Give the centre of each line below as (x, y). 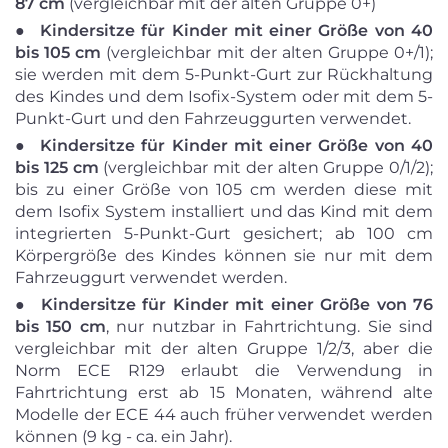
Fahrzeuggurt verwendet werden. (151, 277)
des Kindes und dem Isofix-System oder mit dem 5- (224, 96)
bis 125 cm (57, 167)
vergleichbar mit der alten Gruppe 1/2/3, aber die (224, 348)
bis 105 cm (61, 52)
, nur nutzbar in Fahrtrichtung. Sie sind (269, 326)
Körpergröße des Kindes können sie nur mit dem (224, 255)
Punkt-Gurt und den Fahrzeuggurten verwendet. (213, 118)
